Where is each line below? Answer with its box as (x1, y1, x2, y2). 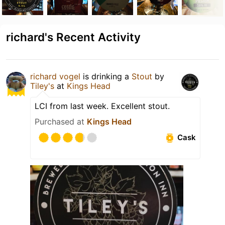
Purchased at (35, 116, 87, 127)
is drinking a (80, 71, 132, 81)
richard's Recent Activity (6, 30, 141, 44)
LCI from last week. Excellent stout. (35, 100, 170, 111)
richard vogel (30, 71, 80, 81)
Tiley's (30, 80, 54, 91)
